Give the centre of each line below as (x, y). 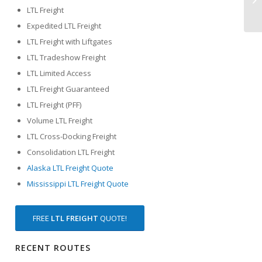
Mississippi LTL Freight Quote (78, 184)
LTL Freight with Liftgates (70, 42)
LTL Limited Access (59, 73)
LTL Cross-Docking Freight (72, 137)
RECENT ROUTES (53, 248)
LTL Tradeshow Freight (67, 58)
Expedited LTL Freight (64, 26)
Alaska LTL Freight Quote (70, 168)
